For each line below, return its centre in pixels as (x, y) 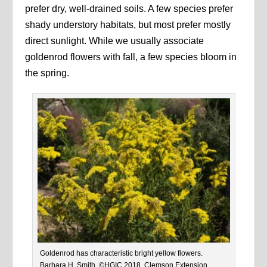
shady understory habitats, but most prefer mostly (128, 24)
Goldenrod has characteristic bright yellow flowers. (121, 253)
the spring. (47, 73)
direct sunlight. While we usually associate (115, 41)
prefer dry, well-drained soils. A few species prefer (129, 8)
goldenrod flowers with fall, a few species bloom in (131, 57)
